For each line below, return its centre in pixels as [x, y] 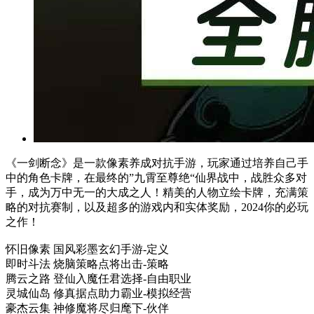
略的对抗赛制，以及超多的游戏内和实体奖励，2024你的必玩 [157, 207]
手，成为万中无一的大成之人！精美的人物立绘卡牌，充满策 [157, 192]
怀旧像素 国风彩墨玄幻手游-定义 [87, 249]
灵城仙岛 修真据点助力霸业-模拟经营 [98, 293]
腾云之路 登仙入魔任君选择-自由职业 [98, 279]
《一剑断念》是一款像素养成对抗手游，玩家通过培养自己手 [157, 163]
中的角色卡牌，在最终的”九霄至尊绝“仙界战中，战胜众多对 [156, 178]
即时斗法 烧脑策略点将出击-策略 [87, 264]
